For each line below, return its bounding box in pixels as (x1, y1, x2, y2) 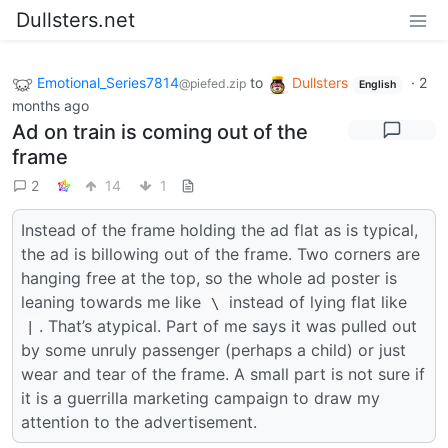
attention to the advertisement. (21, 411, 257, 432)
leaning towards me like (21, 291, 206, 312)
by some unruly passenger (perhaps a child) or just (21, 339, 406, 360)
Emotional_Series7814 (37, 74, 179, 91)
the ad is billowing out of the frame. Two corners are (21, 243, 420, 264)
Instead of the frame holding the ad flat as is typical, (21, 219, 418, 240)
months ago (12, 96, 89, 114)
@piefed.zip (179, 76, 246, 91)
